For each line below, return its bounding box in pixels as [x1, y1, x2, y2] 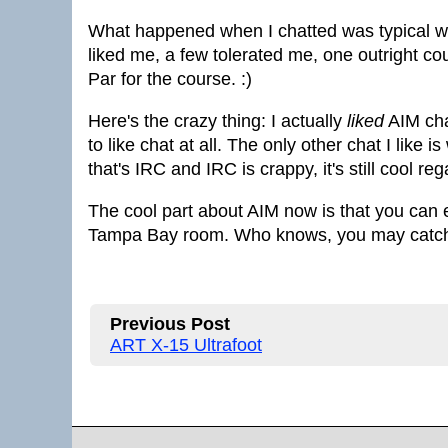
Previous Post [110, 314, 230, 334]
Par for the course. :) [88, 69, 252, 89]
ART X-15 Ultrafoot [110, 335, 262, 355]
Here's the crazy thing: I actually [88, 111, 347, 131]
